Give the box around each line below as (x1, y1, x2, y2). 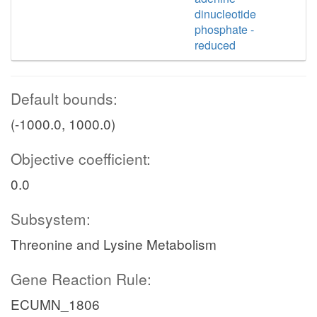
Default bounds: (11, 88, 117, 109)
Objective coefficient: (11, 148, 151, 169)
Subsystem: (11, 208, 91, 229)
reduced (195, 37, 236, 53)
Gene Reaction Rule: (11, 268, 151, 289)
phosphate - (195, 21, 255, 38)
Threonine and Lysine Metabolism (11, 234, 217, 253)
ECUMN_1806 (11, 294, 100, 313)
